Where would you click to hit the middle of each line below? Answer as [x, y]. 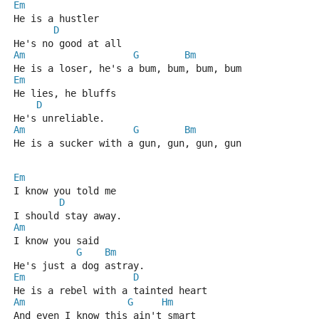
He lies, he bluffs [65, 93]
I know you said [56, 241]
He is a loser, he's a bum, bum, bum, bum [127, 68]
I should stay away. [68, 216]
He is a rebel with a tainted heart [110, 291]
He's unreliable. [59, 118]
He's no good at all [68, 43]
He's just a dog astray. [79, 266]
